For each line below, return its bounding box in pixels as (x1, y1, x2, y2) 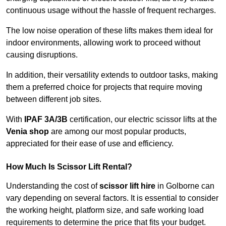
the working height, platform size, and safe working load (6, 206, 204, 215)
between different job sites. (6, 95, 101, 104)
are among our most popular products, (49, 127, 186, 136)
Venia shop (6, 127, 49, 136)
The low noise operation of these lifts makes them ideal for (6, 26, 213, 35)
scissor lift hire (99, 182, 155, 191)
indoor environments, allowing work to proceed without (6, 38, 200, 47)
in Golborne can (155, 182, 214, 191)
